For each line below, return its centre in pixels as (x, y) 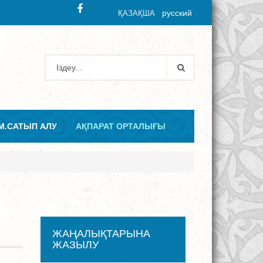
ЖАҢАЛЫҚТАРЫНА (101, 234)
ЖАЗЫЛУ (75, 245)
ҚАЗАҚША (136, 13)
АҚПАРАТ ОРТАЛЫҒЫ (121, 126)
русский (177, 13)
